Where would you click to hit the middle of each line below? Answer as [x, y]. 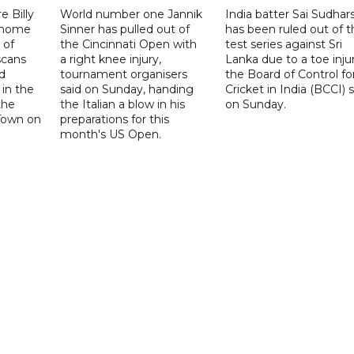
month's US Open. [111, 134]
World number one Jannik [132, 14]
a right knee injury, [111, 59]
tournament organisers [124, 74]
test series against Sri [283, 44]
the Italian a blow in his [123, 104]
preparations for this [115, 119]
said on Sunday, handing [127, 89]
